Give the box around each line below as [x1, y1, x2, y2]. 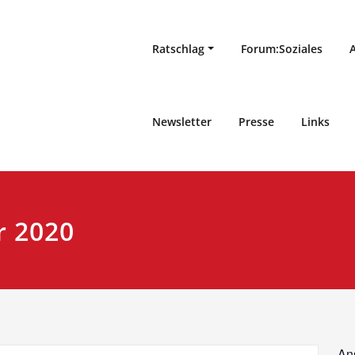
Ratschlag [152, 41, 205, 57]
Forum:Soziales [241, 41, 323, 57]
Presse [239, 114, 275, 130]
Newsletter [152, 114, 212, 130]
